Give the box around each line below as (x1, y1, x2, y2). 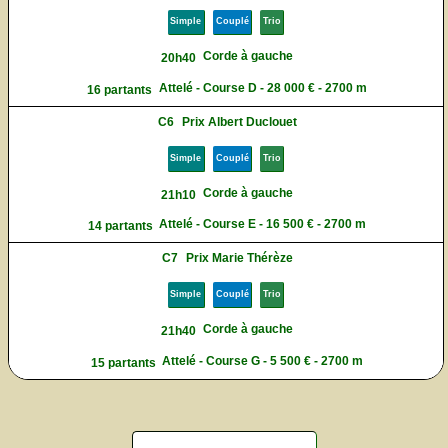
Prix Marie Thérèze (186, 251, 294, 266)
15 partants (90, 355, 156, 370)
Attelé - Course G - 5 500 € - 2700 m (162, 353, 364, 368)
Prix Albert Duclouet (182, 115, 298, 130)
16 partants (87, 82, 153, 97)
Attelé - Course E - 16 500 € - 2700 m (159, 217, 367, 232)
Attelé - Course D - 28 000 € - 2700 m (158, 80, 367, 95)
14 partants (87, 219, 153, 234)
